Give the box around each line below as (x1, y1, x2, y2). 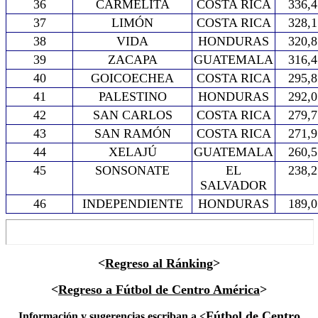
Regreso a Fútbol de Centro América (58, 283, 260, 297)
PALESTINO (98, 89, 167, 104)
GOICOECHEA (91, 71, 174, 85)
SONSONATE (95, 163, 170, 177)
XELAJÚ (108, 145, 157, 159)
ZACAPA (107, 53, 158, 67)
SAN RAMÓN (94, 126, 171, 141)
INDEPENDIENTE (82, 197, 183, 211)
